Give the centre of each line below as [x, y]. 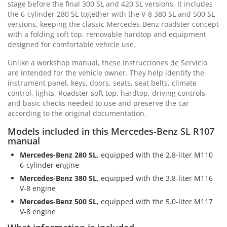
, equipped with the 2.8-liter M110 [155, 155]
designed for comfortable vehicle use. [72, 44]
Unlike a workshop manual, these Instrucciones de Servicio [107, 62]
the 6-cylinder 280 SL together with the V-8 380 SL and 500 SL [111, 14]
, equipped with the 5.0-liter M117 [155, 201]
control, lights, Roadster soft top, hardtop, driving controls [106, 93]
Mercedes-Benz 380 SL [58, 178]
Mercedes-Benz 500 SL [58, 201]
